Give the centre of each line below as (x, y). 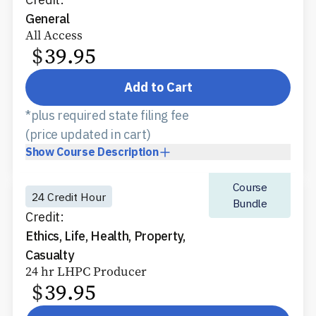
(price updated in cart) (88, 135)
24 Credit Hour (69, 196)
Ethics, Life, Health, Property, (105, 236)
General (48, 18)
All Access (54, 35)
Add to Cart (158, 87)
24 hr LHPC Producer (86, 272)
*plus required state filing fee (107, 116)
